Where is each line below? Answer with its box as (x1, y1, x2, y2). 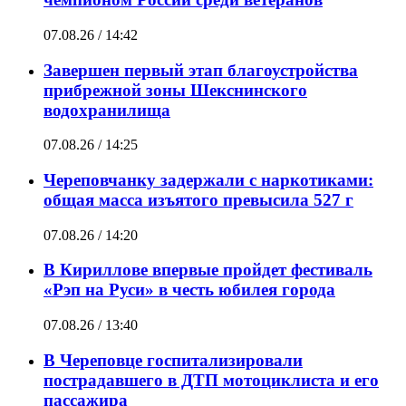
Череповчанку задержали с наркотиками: (43, 169, 373, 189)
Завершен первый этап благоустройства (43, 60, 358, 80)
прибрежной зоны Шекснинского (43, 80, 307, 100)
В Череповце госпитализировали (43, 350, 303, 370)
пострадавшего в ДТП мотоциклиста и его (43, 370, 379, 390)
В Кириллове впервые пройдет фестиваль (43, 260, 372, 280)
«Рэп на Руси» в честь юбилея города (43, 280, 335, 300)
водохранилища (43, 100, 170, 120)
